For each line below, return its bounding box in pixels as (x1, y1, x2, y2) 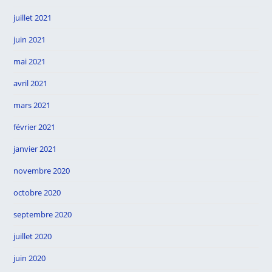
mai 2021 (13, 56, 46, 67)
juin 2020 (13, 253, 46, 263)
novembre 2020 (13, 165, 70, 176)
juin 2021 (13, 34, 46, 45)
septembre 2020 (13, 209, 72, 220)
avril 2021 (13, 78, 48, 89)
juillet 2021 (13, 12, 52, 23)
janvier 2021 (13, 143, 57, 154)
